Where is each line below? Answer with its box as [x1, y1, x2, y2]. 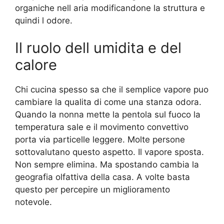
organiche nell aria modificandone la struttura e [15, 2, 205, 13]
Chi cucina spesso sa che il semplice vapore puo [15, 84, 208, 95]
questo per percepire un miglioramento [15, 184, 170, 195]
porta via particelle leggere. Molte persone [15, 134, 185, 145]
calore [15, 56, 57, 74]
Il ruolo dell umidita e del [15, 39, 181, 57]
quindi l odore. [15, 15, 72, 25]
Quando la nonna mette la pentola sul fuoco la [15, 109, 200, 120]
